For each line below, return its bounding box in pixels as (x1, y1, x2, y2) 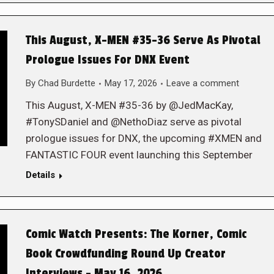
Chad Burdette (37, 78, 95, 89)
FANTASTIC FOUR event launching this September (25, 149, 253, 161)
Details (25, 169, 55, 180)
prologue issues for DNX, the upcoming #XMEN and (25, 132, 262, 144)
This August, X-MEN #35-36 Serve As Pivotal (25, 33, 261, 48)
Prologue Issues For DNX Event (25, 53, 190, 67)
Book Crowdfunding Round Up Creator (25, 246, 226, 261)
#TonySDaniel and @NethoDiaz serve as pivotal (25, 116, 242, 128)
